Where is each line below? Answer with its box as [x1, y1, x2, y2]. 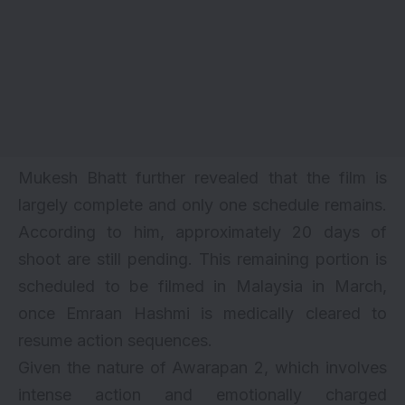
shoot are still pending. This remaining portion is [18, 249, 387, 268]
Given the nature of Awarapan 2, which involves [18, 357, 387, 377]
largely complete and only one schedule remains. [18, 194, 387, 214]
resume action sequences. [18, 330, 212, 350]
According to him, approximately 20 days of [18, 221, 387, 241]
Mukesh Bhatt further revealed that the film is [18, 167, 387, 187]
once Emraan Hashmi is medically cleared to [18, 303, 387, 323]
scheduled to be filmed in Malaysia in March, [18, 276, 387, 296]
